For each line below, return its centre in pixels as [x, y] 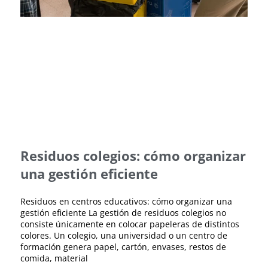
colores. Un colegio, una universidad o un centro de [124, 236]
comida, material [54, 258]
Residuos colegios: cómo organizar [133, 156]
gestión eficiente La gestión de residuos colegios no [123, 213]
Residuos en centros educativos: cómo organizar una [126, 202]
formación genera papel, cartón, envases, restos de [123, 247]
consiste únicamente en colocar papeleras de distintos [130, 224]
